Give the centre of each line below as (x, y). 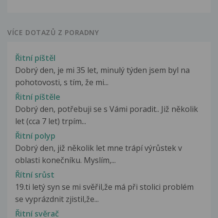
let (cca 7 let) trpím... (51, 121)
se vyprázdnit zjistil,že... (57, 199)
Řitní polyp (35, 136)
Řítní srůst (35, 175)
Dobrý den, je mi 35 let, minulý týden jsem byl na (102, 70)
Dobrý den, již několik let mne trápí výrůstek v (99, 148)
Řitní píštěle (38, 97)
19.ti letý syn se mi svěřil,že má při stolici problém (104, 187)
